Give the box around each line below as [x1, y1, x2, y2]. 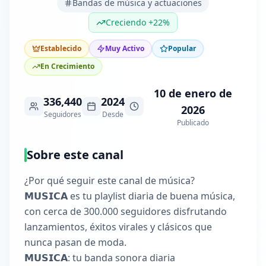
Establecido [40, 43, 81, 53]
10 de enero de [153, 86, 232, 100]
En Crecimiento [40, 61, 94, 71]
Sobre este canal [27, 147, 123, 163]
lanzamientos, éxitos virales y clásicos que [24, 220, 212, 233]
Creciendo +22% [106, 17, 170, 28]
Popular [168, 43, 196, 53]
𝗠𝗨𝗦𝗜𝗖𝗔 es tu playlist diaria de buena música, [24, 189, 235, 202]
